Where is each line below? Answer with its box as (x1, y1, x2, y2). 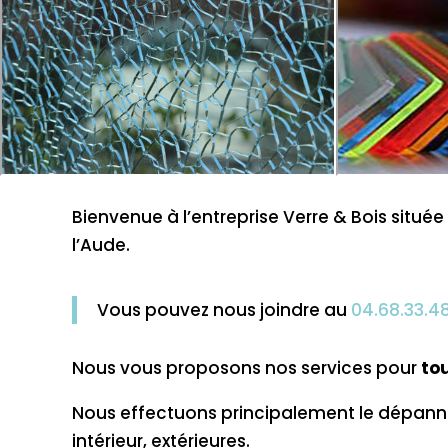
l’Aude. (72, 233, 130, 258)
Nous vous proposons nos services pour (72, 356, 421, 381)
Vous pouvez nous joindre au (97, 298, 351, 323)
